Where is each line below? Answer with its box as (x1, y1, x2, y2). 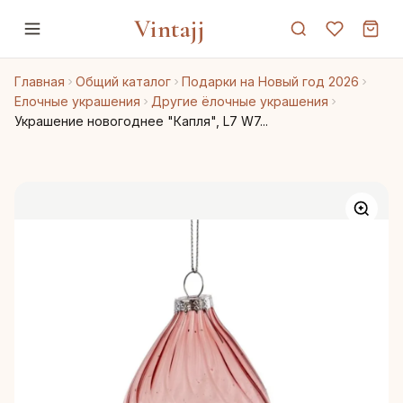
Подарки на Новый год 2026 (182, 74, 359, 89)
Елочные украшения (14, 94, 140, 109)
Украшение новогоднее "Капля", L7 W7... (14, 113, 268, 129)
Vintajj (133, 13, 205, 44)
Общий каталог (76, 74, 171, 89)
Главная (14, 74, 65, 89)
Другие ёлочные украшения (151, 94, 328, 109)
